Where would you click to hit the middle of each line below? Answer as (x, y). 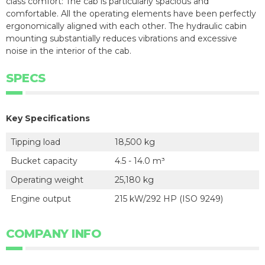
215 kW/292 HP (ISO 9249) (169, 199)
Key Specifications (48, 119)
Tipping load (35, 142)
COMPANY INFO (54, 234)
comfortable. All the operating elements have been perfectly (131, 14)
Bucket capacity (44, 161)
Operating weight (47, 180)
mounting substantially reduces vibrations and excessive (122, 39)
